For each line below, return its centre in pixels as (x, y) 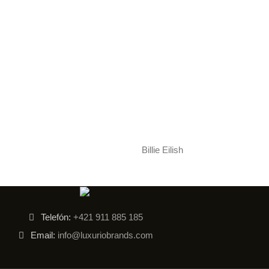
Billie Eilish (162, 150)
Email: (41, 235)
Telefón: (56, 217)
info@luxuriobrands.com (104, 235)
